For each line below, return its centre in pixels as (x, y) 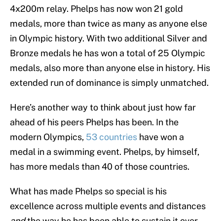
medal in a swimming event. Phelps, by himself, (105, 152)
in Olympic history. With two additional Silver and (109, 38)
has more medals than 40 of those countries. (100, 167)
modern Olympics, (48, 137)
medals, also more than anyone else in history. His (110, 68)
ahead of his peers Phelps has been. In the (94, 122)
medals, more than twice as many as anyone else (109, 24)
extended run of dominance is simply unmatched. (109, 83)
